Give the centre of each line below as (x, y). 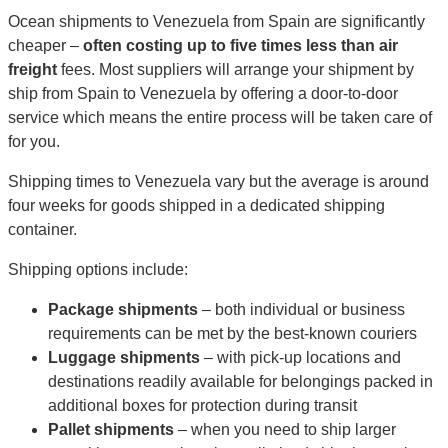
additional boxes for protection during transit (202, 406)
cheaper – (45, 46)
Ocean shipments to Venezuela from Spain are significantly (216, 22)
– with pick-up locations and (300, 358)
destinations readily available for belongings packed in (240, 382)
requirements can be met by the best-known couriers (232, 334)
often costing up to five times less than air (240, 46)
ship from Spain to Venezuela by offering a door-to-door (203, 94)
